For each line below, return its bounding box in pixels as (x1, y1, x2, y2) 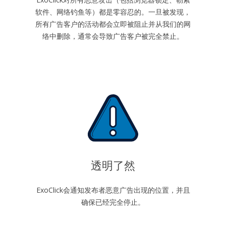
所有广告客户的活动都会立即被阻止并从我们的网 (35, 19, 191, 29)
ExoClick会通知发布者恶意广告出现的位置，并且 (36, 185, 190, 195)
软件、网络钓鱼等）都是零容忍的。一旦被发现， (35, 7, 191, 17)
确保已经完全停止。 (81, 197, 145, 207)
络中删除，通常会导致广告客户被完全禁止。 (42, 31, 184, 41)
